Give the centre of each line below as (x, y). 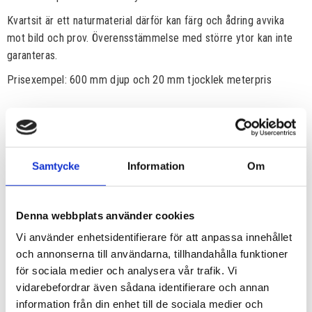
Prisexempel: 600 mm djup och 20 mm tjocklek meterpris (141, 79)
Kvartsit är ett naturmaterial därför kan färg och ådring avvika (146, 20)
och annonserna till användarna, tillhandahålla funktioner (152, 253)
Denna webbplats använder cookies (105, 215)
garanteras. (32, 55)
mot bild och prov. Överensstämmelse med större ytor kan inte (150, 38)
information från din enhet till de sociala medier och (140, 304)
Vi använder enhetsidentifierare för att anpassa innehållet (154, 237)
